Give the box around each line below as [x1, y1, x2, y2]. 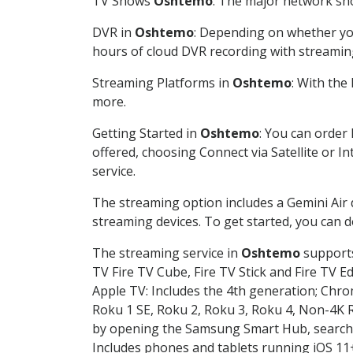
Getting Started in [92, 124, 200, 142]
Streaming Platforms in [92, 73, 232, 91]
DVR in [92, 23, 135, 41]
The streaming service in [92, 243, 241, 262]
